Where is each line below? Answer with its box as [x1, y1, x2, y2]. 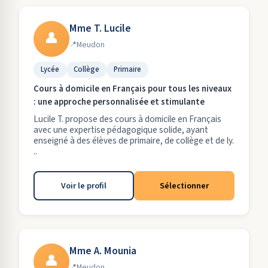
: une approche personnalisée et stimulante [33, 96, 205, 108]
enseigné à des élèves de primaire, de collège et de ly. [33, 134, 234, 147]
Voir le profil [61, 179, 106, 192]
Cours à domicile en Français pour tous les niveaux [33, 83, 232, 95]
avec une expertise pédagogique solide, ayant [33, 123, 208, 136]
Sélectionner [160, 179, 209, 192]
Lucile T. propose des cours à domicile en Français [33, 112, 221, 126]
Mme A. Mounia [69, 243, 136, 258]
